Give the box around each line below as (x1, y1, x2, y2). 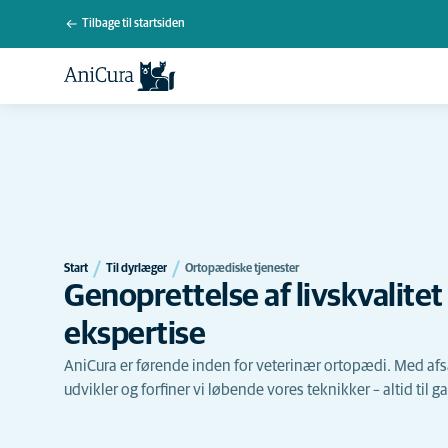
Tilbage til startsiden (82, 18, 185, 30)
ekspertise (64, 318, 205, 351)
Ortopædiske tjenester (185, 262, 299, 275)
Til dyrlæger (106, 262, 167, 275)
